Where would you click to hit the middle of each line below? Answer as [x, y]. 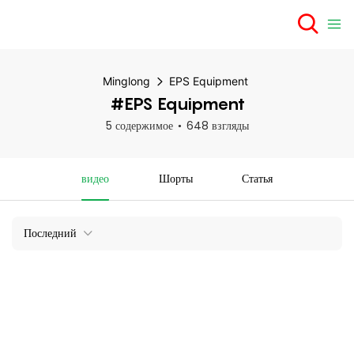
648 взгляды [217, 126]
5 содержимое [139, 126]
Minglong [126, 81]
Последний [50, 233]
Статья [258, 179]
